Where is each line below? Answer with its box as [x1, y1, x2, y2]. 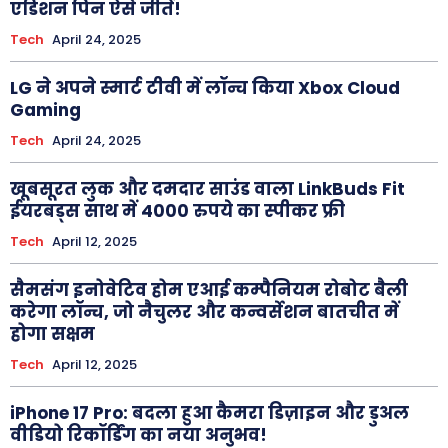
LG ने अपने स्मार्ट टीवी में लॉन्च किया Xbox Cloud [10, 75, 400, 100]
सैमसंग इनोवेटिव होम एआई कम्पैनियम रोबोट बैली [10, 277, 408, 302]
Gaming [10, 97, 81, 122]
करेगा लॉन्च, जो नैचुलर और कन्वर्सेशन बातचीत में [10, 299, 399, 324]
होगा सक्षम [10, 321, 95, 346]
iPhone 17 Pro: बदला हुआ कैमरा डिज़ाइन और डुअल [10, 400, 409, 425]
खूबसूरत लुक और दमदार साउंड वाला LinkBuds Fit [10, 176, 405, 201]
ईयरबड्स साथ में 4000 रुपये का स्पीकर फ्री [10, 198, 345, 223]
